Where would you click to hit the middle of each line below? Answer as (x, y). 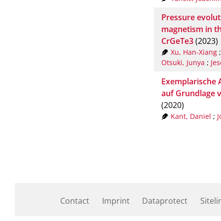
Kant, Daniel (191, 116)
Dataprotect (165, 201)
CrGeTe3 (177, 41)
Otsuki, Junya (183, 62)
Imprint (116, 201)
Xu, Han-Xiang (194, 52)
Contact (75, 201)
